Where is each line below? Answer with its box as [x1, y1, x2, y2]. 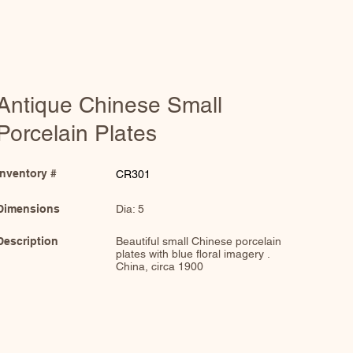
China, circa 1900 [116, 260, 204, 273]
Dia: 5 [116, 203, 145, 215]
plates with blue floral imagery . [116, 247, 270, 260]
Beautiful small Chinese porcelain [116, 235, 282, 247]
